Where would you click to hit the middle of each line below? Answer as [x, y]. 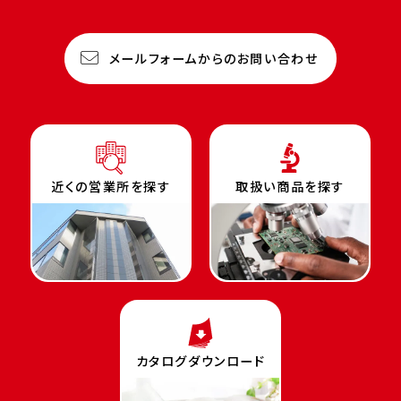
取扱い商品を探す [290, 186]
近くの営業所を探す [111, 186]
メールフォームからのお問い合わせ [213, 58]
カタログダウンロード [200, 360]
